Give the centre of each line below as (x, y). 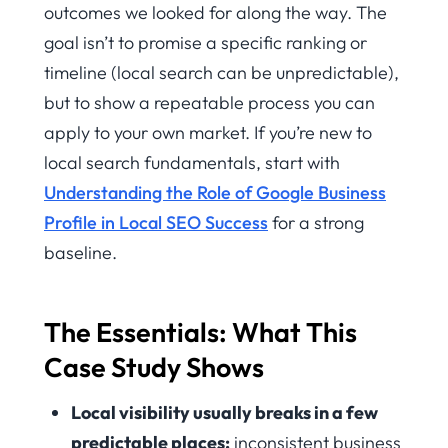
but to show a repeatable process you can (209, 102)
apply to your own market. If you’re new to (208, 132)
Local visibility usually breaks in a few (224, 413)
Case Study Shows (154, 366)
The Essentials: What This (200, 331)
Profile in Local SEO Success (156, 222)
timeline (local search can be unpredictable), (221, 72)
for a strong (316, 222)
